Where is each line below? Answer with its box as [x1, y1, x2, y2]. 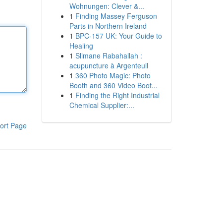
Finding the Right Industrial [75, 90, 160, 100]
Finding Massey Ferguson [75, 11, 157, 21]
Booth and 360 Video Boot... [69, 80, 158, 90]
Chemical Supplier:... [69, 100, 134, 110]
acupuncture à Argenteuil [69, 60, 148, 70]
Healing [69, 41, 93, 51]
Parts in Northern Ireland [69, 21, 147, 31]
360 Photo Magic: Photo [75, 70, 151, 80]
